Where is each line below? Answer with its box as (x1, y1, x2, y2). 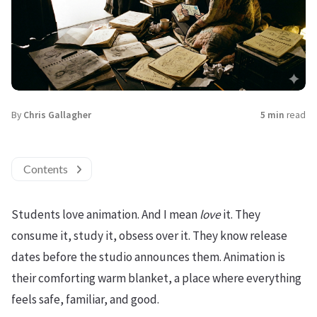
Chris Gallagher (23, 108, 91, 121)
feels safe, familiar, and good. (11, 291, 159, 307)
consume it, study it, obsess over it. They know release (11, 227, 287, 243)
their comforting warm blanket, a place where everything (11, 270, 301, 286)
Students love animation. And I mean (11, 206, 200, 222)
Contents (23, 161, 68, 175)
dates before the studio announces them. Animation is (11, 248, 285, 265)
